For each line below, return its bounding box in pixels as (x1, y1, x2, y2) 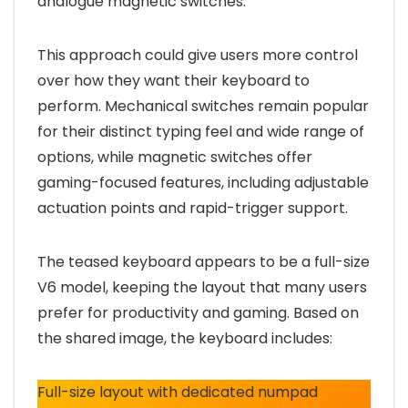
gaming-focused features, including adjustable (37, 172, 369, 193)
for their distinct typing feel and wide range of (37, 121, 364, 142)
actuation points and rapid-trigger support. (37, 198, 348, 219)
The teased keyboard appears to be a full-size (37, 251, 370, 272)
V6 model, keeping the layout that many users (37, 277, 367, 298)
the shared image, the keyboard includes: (37, 328, 332, 349)
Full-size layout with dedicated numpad (37, 382, 318, 403)
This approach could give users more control (37, 45, 358, 66)
